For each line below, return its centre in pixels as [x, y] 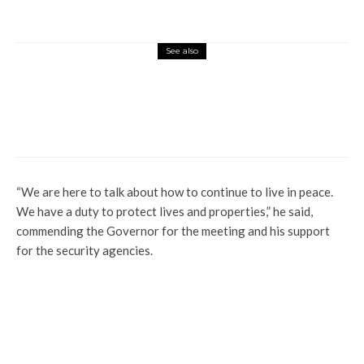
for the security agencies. [84, 250]
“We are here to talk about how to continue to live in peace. [175, 192]
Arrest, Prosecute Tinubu [184, 118]
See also [182, 51]
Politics [130, 82]
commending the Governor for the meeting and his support [173, 231]
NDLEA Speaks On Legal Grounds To [215, 103]
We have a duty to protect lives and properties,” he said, [165, 211]
